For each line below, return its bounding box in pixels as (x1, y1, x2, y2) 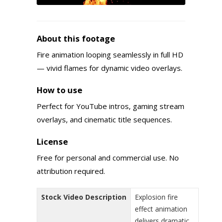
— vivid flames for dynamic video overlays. (37, 62, 182, 73)
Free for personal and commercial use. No (37, 152, 179, 163)
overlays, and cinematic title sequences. (37, 114, 172, 124)
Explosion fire (135, 192, 178, 202)
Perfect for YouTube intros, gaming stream (37, 101, 184, 111)
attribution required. (37, 166, 105, 176)
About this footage (37, 32, 115, 44)
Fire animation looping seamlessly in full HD (37, 49, 183, 59)
